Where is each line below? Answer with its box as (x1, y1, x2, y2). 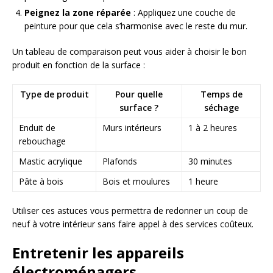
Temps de (200, 88, 243, 101)
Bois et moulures (102, 175, 170, 188)
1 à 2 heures (188, 122, 237, 134)
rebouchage (19, 135, 66, 147)
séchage (204, 102, 239, 114)
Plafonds (102, 155, 137, 168)
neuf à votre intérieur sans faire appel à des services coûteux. (12, 218, 253, 230)
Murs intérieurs (102, 122, 161, 134)
